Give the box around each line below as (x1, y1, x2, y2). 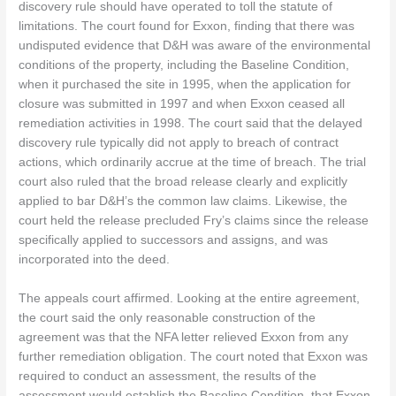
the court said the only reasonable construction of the (19, 311, 316, 325)
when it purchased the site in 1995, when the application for (19, 78, 352, 92)
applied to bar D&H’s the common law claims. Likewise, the (19, 194, 348, 209)
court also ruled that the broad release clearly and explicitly (19, 175, 348, 189)
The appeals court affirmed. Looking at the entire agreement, (19, 292, 361, 306)
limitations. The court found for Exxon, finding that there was (19, 19, 355, 34)
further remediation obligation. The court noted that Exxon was (19, 350, 369, 364)
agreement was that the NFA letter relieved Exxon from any (19, 331, 349, 345)
